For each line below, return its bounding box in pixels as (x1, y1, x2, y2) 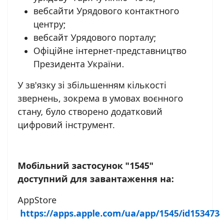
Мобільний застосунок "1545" (18, 160, 154, 171)
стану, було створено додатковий (18, 106, 163, 117)
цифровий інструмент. (18, 119, 115, 131)
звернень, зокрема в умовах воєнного (18, 92, 183, 104)
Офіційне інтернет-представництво (33, 45, 187, 56)
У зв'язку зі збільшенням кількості (18, 79, 166, 91)
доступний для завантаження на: (18, 173, 174, 185)
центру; (33, 18, 66, 30)
